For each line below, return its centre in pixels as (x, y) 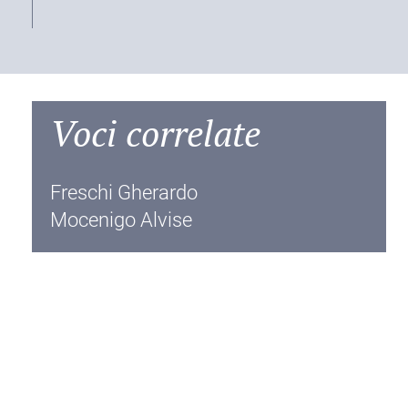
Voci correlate (156, 133)
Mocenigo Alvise (122, 220)
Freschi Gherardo (124, 193)
